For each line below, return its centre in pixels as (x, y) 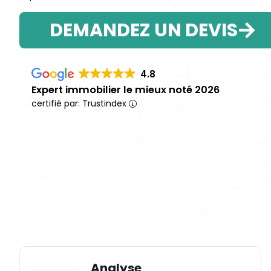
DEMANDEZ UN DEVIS (144, 30)
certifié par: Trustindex (80, 103)
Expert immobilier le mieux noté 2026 (126, 90)
